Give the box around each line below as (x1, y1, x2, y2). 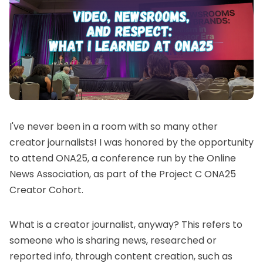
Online (207, 151, 236, 165)
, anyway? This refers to (134, 217, 242, 231)
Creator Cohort (9, 183, 82, 197)
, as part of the (89, 167, 159, 181)
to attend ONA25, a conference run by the (9, 151, 207, 165)
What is (9, 217, 46, 231)
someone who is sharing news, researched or (9, 233, 217, 247)
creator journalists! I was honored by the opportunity (9, 135, 254, 149)
